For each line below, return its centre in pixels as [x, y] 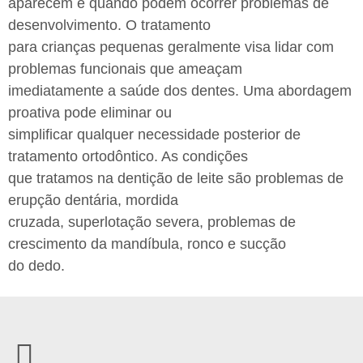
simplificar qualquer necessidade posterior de [154, 134]
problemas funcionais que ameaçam [125, 68]
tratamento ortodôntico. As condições [128, 156]
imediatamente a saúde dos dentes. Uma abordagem [180, 90]
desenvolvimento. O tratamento [109, 25]
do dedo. [36, 265]
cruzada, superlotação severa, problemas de [152, 222]
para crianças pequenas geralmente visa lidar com [171, 47]
